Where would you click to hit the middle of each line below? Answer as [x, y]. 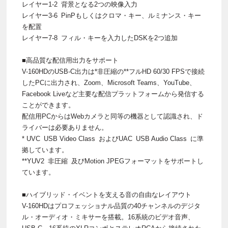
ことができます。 [48, 105]
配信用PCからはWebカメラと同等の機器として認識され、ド [112, 117]
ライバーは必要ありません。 [65, 128]
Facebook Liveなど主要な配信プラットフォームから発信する [113, 94]
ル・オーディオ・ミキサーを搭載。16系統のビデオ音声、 [108, 217]
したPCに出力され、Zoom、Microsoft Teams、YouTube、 [109, 83]
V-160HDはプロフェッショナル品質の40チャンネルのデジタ [111, 206]
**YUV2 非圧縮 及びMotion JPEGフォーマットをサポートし [113, 161]
